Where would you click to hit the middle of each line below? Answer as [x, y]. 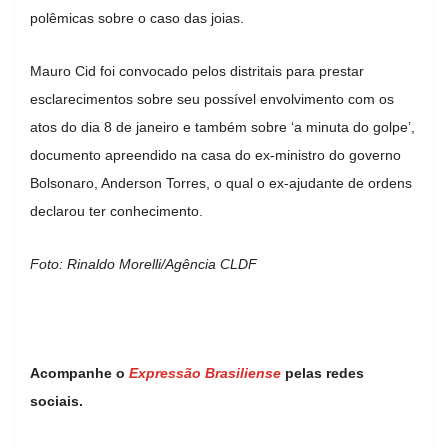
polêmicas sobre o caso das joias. [137, 17]
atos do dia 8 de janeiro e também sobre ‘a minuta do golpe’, [222, 126]
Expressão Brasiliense [205, 372]
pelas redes [322, 372]
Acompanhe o [79, 372]
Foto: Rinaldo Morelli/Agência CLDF [143, 263]
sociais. [56, 400]
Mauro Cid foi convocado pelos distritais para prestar [197, 70]
